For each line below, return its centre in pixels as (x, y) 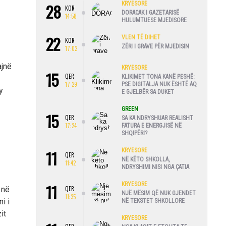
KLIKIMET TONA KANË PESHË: (158, 77)
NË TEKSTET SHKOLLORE (153, 201)
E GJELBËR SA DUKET (148, 92)
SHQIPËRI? (134, 133)
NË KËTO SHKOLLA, (146, 159)
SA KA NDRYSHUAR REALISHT (157, 118)
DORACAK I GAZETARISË (150, 13)
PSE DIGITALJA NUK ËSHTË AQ (159, 84)
